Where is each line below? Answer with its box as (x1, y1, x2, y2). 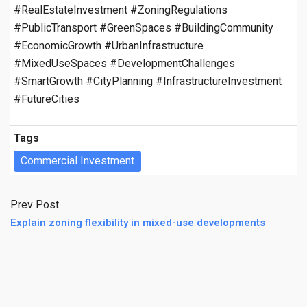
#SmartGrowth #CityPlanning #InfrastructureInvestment (14, 74, 282, 88)
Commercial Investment (21, 153, 134, 167)
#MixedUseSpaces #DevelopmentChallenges (14, 56, 235, 70)
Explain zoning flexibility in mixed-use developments (10, 216, 265, 229)
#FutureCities (14, 92, 79, 106)
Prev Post (10, 197, 59, 211)
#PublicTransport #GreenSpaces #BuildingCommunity (14, 21, 273, 34)
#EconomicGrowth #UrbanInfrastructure (14, 38, 204, 52)
